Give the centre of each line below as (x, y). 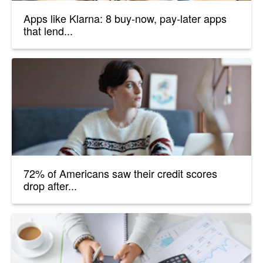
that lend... (48, 31)
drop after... (50, 185)
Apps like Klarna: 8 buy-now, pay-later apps (125, 18)
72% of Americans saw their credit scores (120, 173)
